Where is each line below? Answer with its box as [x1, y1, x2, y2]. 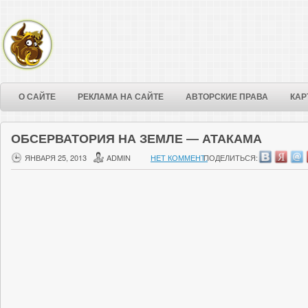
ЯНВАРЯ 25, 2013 [25, 152, 87, 163]
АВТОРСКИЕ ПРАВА [186, 92, 268, 102]
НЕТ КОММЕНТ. [151, 152, 208, 163]
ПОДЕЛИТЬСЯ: [203, 152, 258, 163]
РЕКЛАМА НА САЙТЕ [78, 92, 164, 102]
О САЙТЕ [19, 92, 56, 102]
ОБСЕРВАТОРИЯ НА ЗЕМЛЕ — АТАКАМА [11, 132, 262, 146]
